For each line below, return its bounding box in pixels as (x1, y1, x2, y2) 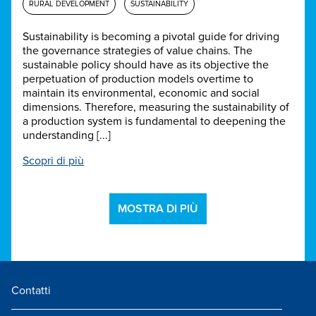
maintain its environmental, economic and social (23, 86, 260, 101)
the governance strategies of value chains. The (23, 44, 253, 59)
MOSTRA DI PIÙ (118, 202, 198, 217)
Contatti (11, 284, 51, 298)
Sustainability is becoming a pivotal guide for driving (23, 30, 279, 44)
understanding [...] (23, 128, 111, 143)
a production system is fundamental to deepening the (23, 114, 286, 129)
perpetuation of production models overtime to (23, 72, 253, 87)
